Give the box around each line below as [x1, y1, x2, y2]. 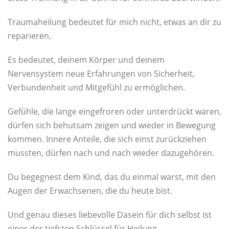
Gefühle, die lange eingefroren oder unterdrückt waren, [8, 105, 221, 117]
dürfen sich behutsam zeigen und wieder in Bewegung [8, 119, 216, 131]
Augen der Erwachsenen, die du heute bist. [8, 185, 172, 196]
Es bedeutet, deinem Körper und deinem [8, 54, 165, 65]
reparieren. [8, 30, 51, 41]
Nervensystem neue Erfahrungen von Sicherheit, [8, 67, 195, 79]
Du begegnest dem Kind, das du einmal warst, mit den [8, 171, 216, 182]
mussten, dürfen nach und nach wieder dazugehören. [8, 147, 214, 158]
